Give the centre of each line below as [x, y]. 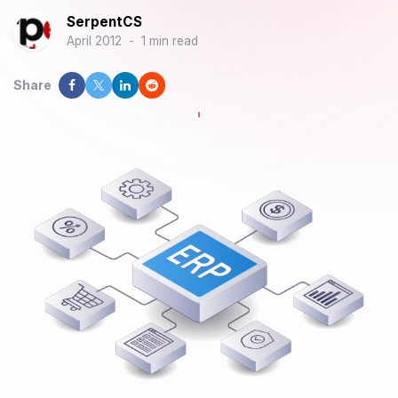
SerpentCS [104, 21]
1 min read [170, 40]
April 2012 [94, 40]
